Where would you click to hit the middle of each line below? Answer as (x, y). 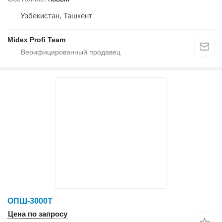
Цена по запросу (38, 214)
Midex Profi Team (36, 40)
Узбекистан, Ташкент (56, 16)
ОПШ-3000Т (30, 201)
